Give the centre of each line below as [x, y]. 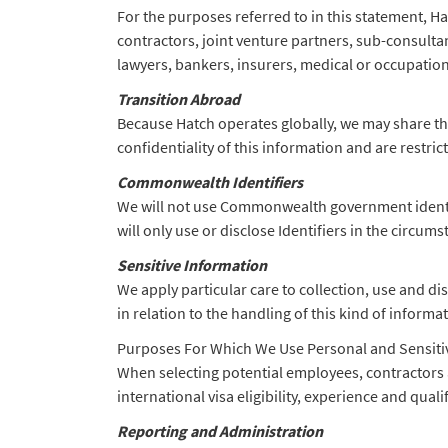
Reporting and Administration [220, 431]
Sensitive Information [192, 265]
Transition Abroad [178, 99]
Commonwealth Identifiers [210, 182]
